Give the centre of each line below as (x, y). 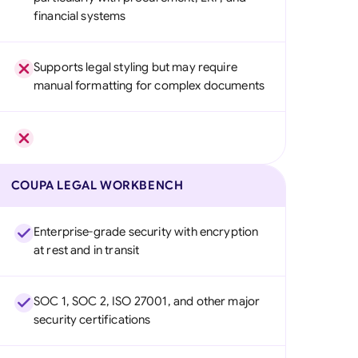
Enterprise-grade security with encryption (146, 232)
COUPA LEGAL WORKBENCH (97, 185)
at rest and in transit (86, 250)
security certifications (92, 320)
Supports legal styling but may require (135, 67)
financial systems (80, 16)
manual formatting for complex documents (149, 86)
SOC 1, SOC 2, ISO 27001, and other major (147, 301)
